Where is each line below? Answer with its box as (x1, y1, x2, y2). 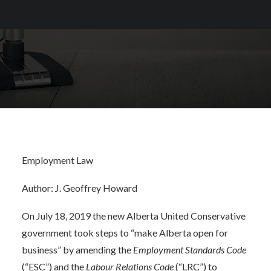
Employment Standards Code (133, 244, 246, 255)
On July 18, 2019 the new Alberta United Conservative (22, 210, 246, 221)
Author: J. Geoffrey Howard (22, 182, 137, 194)
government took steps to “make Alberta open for (22, 227, 228, 238)
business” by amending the (22, 244, 133, 255)
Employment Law (22, 154, 93, 166)
